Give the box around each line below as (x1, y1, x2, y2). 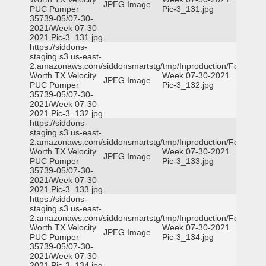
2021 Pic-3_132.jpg (30, 109, 103, 118)
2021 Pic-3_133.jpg (30, 185, 103, 194)
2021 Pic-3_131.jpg (30, 33, 103, 42)
